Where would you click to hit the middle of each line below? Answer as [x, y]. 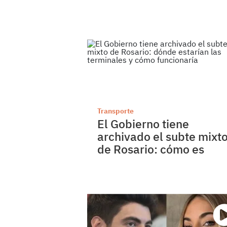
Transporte [116, 111]
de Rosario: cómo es [151, 149]
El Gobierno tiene [143, 124]
